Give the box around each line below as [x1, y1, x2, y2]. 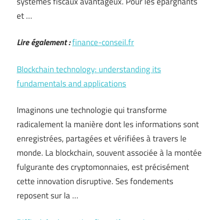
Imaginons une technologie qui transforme [17, 104, 167, 116]
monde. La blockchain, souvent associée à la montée [17, 146, 202, 159]
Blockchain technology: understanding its [17, 62, 161, 76]
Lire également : [17, 36, 70, 49]
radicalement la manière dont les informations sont [17, 118, 199, 131]
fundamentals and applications [17, 77, 126, 90]
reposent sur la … [17, 189, 78, 202]
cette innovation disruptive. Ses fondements [17, 175, 173, 188]
